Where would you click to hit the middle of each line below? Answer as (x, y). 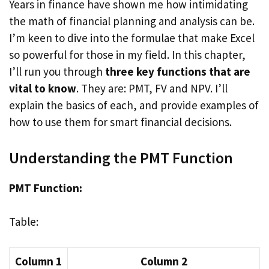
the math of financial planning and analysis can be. (132, 21)
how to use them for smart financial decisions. (120, 122)
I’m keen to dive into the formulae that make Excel (132, 38)
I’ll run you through (57, 71)
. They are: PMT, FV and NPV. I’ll (152, 88)
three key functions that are (178, 71)
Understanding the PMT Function (121, 157)
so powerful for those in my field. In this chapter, (127, 55)
